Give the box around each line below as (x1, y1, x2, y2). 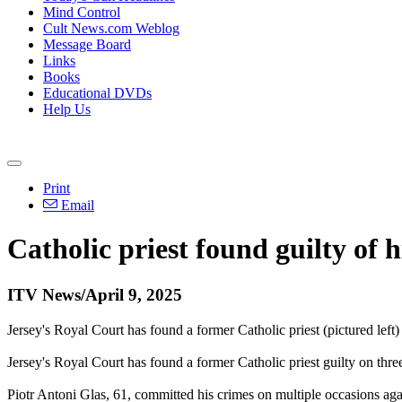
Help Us (43, 101, 91, 117)
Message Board (43, 37, 131, 52)
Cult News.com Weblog (43, 21, 179, 36)
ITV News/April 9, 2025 (7, 284, 182, 304)
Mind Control (43, 4, 120, 20)
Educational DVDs (43, 85, 152, 100)
